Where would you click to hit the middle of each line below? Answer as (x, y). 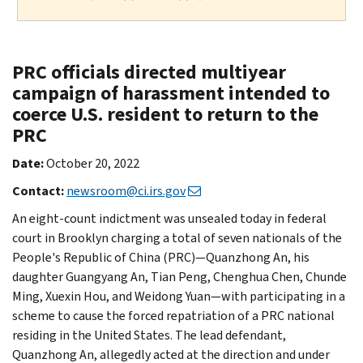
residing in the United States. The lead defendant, (149, 335)
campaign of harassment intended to (171, 93)
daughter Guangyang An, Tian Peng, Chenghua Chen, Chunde (179, 276)
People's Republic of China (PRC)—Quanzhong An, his (161, 257)
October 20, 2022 (93, 163)
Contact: (38, 190)
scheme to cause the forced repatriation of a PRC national (173, 315)
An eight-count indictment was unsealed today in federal (169, 218)
